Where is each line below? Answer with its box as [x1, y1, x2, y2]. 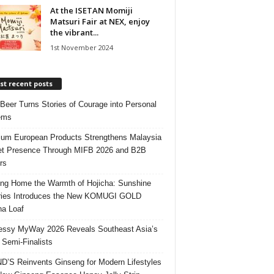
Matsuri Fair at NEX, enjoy [50, 15, 150, 27]
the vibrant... [50, 26, 98, 38]
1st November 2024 [50, 42, 113, 52]
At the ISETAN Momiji [50, 4, 133, 16]
